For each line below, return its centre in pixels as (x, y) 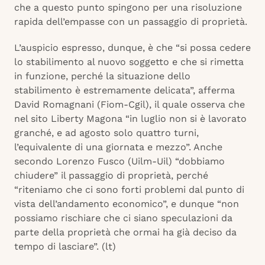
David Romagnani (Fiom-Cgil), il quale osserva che (130, 105)
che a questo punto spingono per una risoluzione (128, 8)
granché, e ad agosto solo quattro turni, (106, 133)
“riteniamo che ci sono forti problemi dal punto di (129, 190)
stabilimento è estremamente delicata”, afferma (125, 91)
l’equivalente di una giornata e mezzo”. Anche (118, 147)
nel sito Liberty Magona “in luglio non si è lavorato (130, 119)
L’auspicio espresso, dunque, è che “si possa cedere (132, 48)
